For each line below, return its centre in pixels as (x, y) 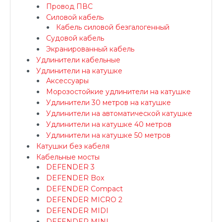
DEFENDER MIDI (77, 211)
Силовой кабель (75, 17)
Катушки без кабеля (73, 146)
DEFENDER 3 (70, 167)
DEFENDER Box (75, 178)
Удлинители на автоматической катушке (119, 113)
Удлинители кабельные (78, 60)
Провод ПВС (69, 6)
